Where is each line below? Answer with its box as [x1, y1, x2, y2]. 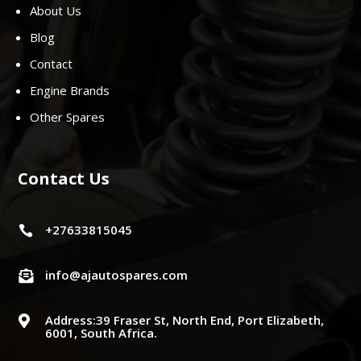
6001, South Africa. [44, 325, 157, 342]
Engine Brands [30, 82, 110, 99]
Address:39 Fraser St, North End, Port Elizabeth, [44, 312, 324, 329]
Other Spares [30, 109, 109, 126]
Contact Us [18, 168, 110, 190]
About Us [30, 2, 82, 19]
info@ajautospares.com [44, 267, 188, 284]
